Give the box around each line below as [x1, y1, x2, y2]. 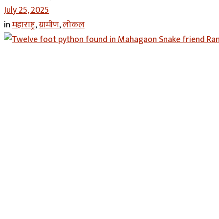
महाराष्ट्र [12, 17, 35, 32]
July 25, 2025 [4, 2, 49, 18]
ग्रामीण [39, 17, 59, 32]
